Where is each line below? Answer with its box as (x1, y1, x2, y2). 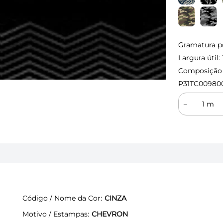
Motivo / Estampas (22, 209, 88, 219)
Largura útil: (178, 53, 220, 62)
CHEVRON (92, 209, 128, 219)
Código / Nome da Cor (22, 193, 101, 203)
